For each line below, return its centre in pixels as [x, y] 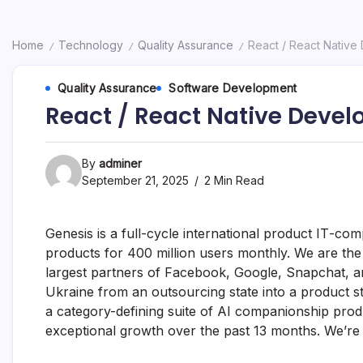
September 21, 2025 [135, 180]
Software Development [233, 88]
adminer [120, 163]
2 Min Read [233, 180]
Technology [91, 45]
